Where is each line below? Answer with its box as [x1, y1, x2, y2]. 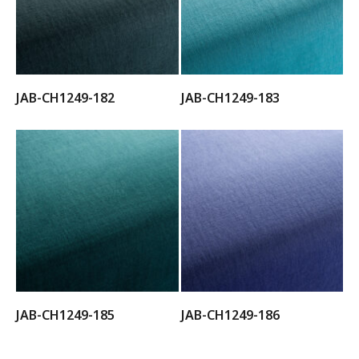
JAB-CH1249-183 [180, 88, 280, 107]
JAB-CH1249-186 [180, 306, 280, 324]
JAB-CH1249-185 [16, 306, 115, 324]
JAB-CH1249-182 [16, 88, 115, 107]
